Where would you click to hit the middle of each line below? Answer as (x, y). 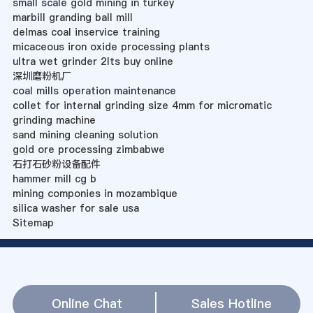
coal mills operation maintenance (94, 91)
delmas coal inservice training (86, 32)
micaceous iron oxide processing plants (111, 47)
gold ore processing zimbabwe (88, 150)
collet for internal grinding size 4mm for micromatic (142, 106)
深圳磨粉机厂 (42, 77)
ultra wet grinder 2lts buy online (93, 62)
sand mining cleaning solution (85, 135)
